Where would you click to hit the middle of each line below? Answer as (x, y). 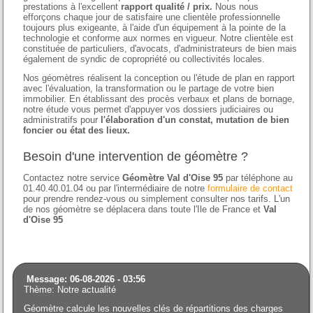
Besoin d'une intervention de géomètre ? (136, 157)
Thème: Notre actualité (70, 290)
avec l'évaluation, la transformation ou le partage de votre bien (149, 89)
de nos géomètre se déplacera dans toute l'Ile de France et (144, 210)
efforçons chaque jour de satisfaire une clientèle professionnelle (152, 17)
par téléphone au (258, 178)
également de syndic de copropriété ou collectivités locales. (144, 59)
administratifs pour (62, 120)
